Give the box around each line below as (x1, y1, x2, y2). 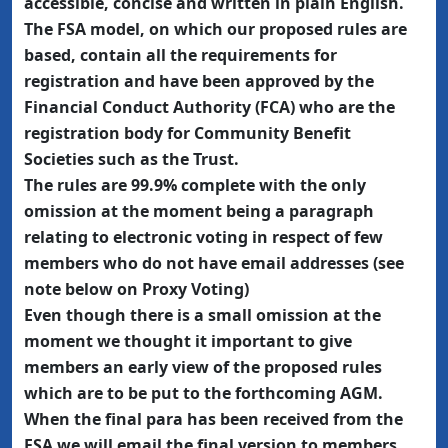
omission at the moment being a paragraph (24, 200, 374, 222)
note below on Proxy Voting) (24, 278, 249, 300)
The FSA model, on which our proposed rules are (24, 18, 407, 40)
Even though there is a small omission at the (24, 304, 381, 326)
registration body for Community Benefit (24, 122, 351, 144)
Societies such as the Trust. (24, 148, 239, 170)
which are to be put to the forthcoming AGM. (24, 382, 383, 404)
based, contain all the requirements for (24, 44, 337, 66)
